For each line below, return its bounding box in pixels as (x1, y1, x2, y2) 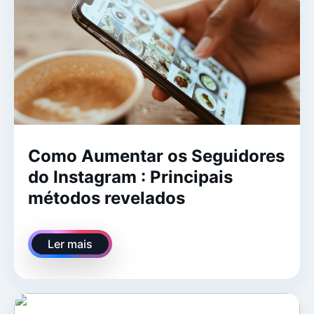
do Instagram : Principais (28, 167, 233, 188)
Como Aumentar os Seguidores (28, 146, 285, 167)
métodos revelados (28, 188, 185, 209)
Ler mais (48, 237, 93, 252)
